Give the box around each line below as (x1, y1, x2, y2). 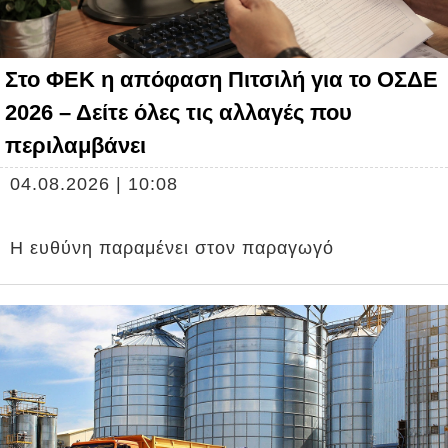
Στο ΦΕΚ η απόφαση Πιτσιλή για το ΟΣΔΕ (5, 66, 438, 92)
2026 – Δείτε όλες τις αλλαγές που (5, 99, 352, 125)
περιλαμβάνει (5, 132, 146, 158)
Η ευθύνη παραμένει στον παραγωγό (10, 237, 334, 258)
